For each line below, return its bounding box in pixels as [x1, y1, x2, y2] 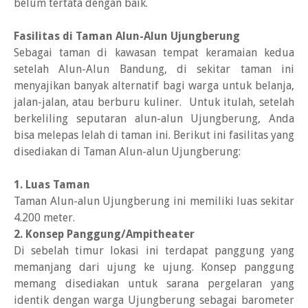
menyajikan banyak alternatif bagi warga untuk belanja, [14, 79, 294, 92]
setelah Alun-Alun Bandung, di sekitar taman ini [14, 63, 294, 76]
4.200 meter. [14, 211, 75, 224]
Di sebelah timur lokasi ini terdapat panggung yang [14, 244, 294, 257]
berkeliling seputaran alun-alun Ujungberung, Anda [14, 112, 294, 125]
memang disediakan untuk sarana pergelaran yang [14, 277, 294, 290]
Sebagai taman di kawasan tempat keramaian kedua [14, 46, 294, 59]
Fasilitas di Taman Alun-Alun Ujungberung [14, 30, 240, 43]
